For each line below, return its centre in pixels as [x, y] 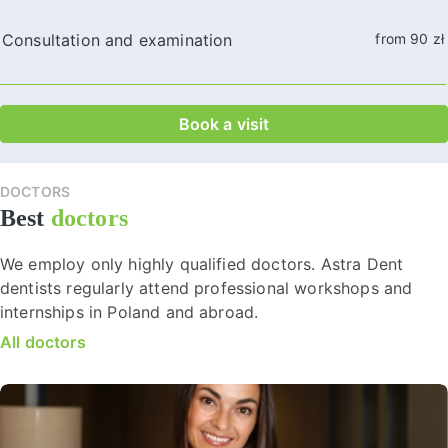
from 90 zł [409, 38]
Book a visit [224, 123]
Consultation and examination [117, 40]
